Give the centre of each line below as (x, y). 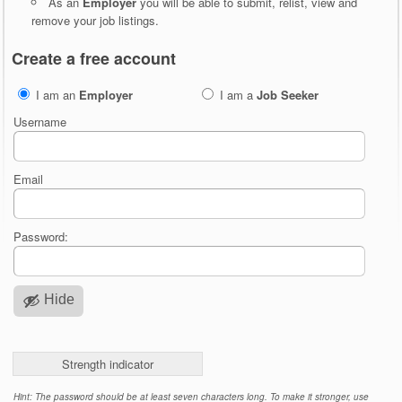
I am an (56, 94)
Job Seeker (287, 94)
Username (40, 121)
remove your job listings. (95, 21)
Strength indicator (108, 363)
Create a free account (94, 58)
